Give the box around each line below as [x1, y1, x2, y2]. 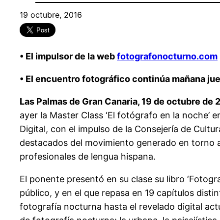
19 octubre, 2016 [20, 10, 82, 20]
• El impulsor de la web [20, 51, 117, 61]
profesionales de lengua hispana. [20, 151, 156, 162]
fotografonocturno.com [117, 51, 218, 61]
